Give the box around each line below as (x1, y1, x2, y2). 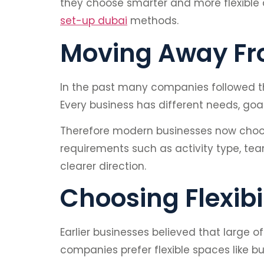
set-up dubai (60, 14, 127, 28)
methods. (127, 14, 179, 28)
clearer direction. (60, 159, 146, 174)
